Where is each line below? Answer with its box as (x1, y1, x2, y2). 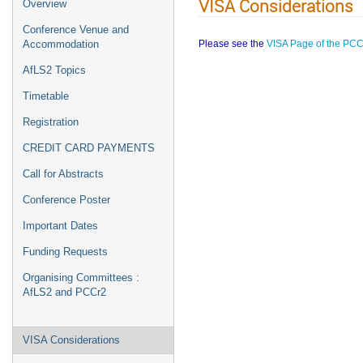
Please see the (199, 37, 267, 49)
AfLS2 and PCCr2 (23, 286, 106, 298)
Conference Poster (23, 194, 110, 206)
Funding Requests (23, 246, 108, 258)
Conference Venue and (23, 23, 129, 36)
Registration (23, 116, 79, 128)
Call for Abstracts (23, 168, 104, 180)
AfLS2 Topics (23, 64, 86, 76)
